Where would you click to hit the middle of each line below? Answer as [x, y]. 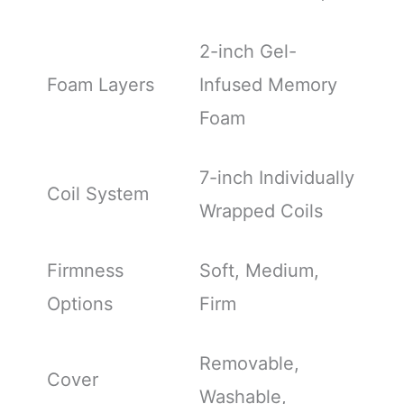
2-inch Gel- [248, 51]
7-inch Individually [276, 177]
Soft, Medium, [259, 270]
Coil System [97, 193]
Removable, [249, 363]
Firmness [85, 270]
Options [79, 303]
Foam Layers [100, 84]
